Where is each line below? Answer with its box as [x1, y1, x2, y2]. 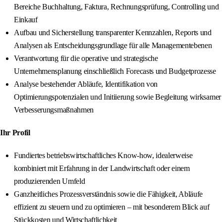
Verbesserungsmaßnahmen [14, 106, 94, 114]
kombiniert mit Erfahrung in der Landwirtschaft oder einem [14, 164, 190, 173]
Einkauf [14, 15, 38, 24]
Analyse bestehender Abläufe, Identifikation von [14, 80, 158, 89]
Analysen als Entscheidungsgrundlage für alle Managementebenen [14, 41, 212, 50]
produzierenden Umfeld [14, 177, 85, 186]
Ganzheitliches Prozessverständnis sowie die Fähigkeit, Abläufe [14, 190, 203, 199]
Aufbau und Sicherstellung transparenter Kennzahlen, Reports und [14, 28, 212, 37]
